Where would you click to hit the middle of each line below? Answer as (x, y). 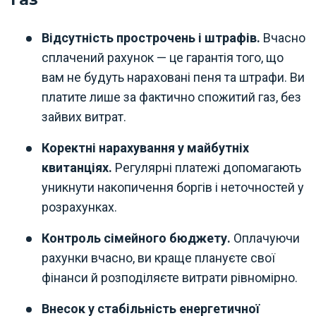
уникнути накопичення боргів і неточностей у (173, 187)
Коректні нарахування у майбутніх (145, 147)
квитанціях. (77, 167)
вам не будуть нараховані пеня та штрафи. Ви (173, 77)
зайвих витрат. (84, 116)
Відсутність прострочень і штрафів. (151, 37)
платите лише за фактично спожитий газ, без (171, 97)
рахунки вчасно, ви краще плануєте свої (158, 257)
